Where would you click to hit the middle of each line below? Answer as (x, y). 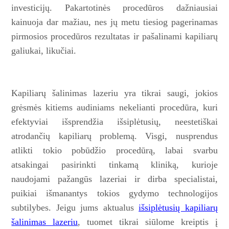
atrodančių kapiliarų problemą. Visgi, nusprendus (114, 136)
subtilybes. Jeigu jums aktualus (75, 207)
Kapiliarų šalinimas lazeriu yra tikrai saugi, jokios (114, 93)
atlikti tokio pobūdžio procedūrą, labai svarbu (114, 150)
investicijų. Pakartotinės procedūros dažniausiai (114, 7)
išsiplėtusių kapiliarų (178, 207)
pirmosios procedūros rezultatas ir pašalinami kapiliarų (114, 36)
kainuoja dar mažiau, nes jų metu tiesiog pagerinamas (114, 22)
